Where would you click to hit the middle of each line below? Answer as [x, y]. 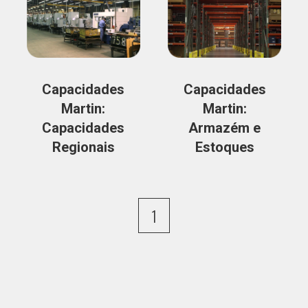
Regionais [83, 147]
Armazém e [225, 128]
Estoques [224, 147]
